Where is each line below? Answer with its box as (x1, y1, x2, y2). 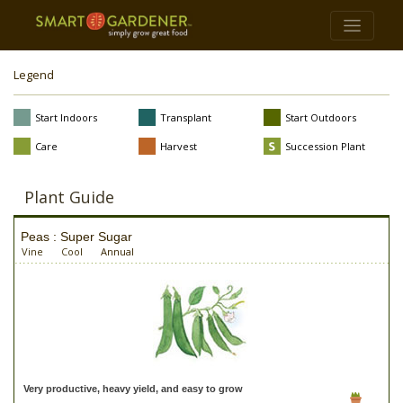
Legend (13, 67, 54, 83)
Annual (101, 245, 134, 258)
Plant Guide (24, 186, 114, 208)
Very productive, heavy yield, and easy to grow (23, 383, 243, 394)
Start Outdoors (285, 111, 357, 124)
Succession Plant (285, 139, 366, 153)
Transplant (160, 111, 212, 124)
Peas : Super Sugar (21, 229, 132, 244)
